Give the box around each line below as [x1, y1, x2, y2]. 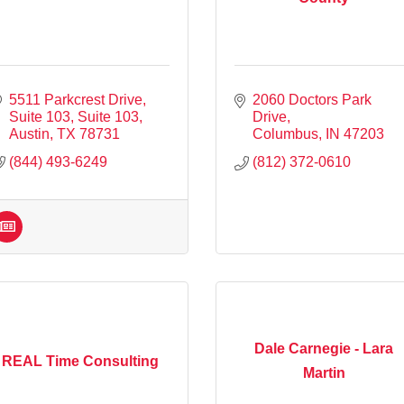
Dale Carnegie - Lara [254, 341, 393, 357]
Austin [9, 125, 50, 142]
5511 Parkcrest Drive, [9, 91, 146, 107]
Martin [302, 365, 345, 381]
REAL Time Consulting [2, 353, 159, 369]
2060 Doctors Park [252, 91, 372, 107]
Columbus [252, 125, 318, 142]
